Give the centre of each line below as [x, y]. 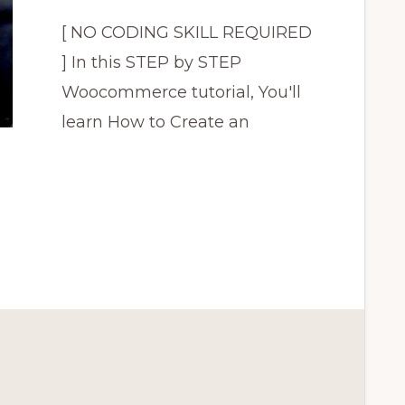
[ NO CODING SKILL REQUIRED [187, 33]
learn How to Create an [155, 122]
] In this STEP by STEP [151, 62]
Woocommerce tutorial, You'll [181, 92]
